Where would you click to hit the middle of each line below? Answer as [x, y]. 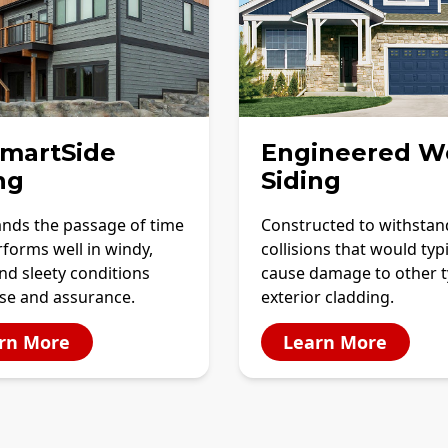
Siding [301, 181]
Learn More [335, 342]
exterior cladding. [328, 297]
